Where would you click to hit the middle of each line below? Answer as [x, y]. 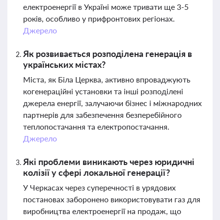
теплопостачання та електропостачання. [96, 126]
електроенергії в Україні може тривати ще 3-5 [106, 7]
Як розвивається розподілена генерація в [108, 54]
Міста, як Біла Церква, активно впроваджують [107, 79]
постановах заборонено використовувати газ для [112, 199]
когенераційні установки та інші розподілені [103, 91]
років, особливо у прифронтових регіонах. [99, 18]
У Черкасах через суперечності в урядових [99, 187]
